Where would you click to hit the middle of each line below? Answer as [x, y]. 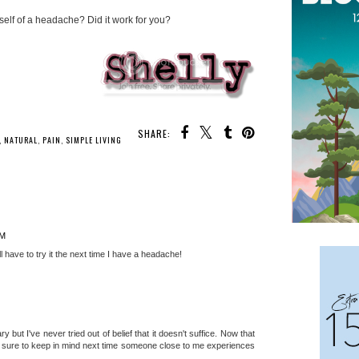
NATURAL [21, 140]
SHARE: [154, 134]
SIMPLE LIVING [94, 140]
